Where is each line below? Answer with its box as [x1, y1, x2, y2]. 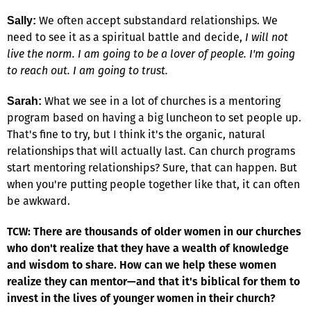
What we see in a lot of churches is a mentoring [42, 92, 280, 109]
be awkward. [7, 192, 70, 209]
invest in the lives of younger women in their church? [7, 289, 276, 306]
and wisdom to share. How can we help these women [7, 256, 276, 273]
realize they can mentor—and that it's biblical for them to [7, 273, 300, 289]
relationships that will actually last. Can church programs [7, 142, 295, 159]
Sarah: [7, 94, 42, 107]
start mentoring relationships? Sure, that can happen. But [7, 159, 297, 176]
